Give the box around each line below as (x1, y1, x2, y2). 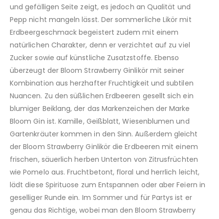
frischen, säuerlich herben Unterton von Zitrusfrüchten (10, 154, 198, 165)
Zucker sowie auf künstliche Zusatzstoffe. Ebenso (10, 53, 179, 63)
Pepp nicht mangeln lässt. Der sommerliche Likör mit (10, 15, 192, 25)
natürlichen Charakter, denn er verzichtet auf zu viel (10, 40, 190, 50)
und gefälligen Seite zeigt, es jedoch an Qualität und (10, 2, 191, 12)
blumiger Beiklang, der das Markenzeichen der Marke (10, 104, 190, 114)
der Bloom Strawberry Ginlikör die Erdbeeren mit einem (10, 142, 198, 152)
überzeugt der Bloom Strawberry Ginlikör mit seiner (10, 66, 185, 76)
